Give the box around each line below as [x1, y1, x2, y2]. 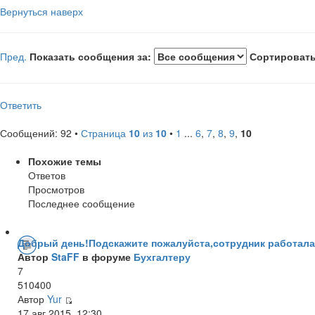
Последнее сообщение [28, 195, 135, 210]
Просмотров [28, 181, 84, 196]
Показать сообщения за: [30, 49, 154, 63]
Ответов [28, 167, 65, 182]
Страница [81, 125, 129, 140]
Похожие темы [28, 153, 101, 168]
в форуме [79, 249, 134, 264]
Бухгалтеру [134, 249, 191, 264]
